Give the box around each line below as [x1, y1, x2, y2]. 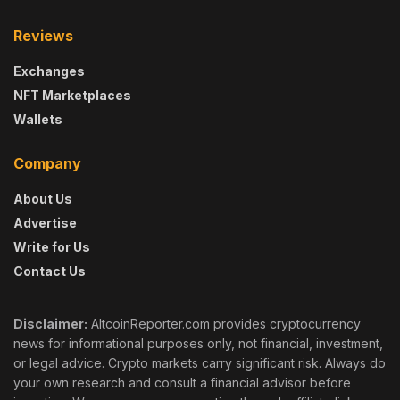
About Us [13, 190, 72, 206]
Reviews [13, 26, 73, 45]
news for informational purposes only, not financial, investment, [13, 335, 383, 351]
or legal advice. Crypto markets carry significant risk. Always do [13, 354, 386, 371]
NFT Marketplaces [13, 87, 131, 103]
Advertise [13, 214, 77, 230]
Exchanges [13, 62, 85, 79]
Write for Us [13, 238, 90, 254]
